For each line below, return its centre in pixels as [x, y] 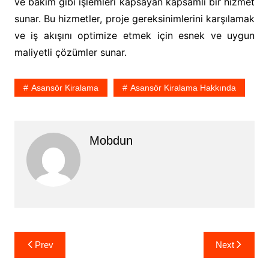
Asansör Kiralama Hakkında [183, 88]
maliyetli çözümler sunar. [70, 52]
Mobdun [111, 141]
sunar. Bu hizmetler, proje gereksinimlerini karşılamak [134, 19]
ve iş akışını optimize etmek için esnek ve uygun [134, 35]
